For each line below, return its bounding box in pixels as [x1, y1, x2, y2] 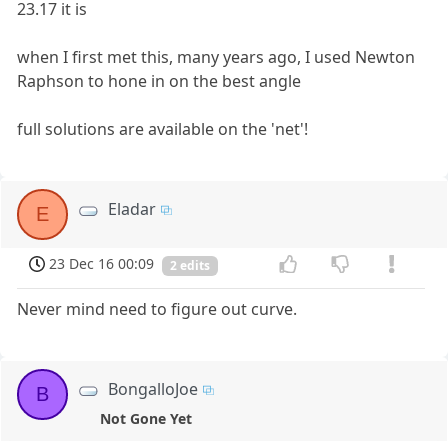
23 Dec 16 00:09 [49, 254, 155, 274]
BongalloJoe [108, 377, 199, 400]
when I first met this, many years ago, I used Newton [17, 46, 416, 69]
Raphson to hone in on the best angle [17, 70, 302, 93]
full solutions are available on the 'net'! [17, 118, 309, 141]
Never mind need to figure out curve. [17, 297, 298, 320]
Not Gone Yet [99, 408, 192, 428]
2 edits [170, 256, 210, 274]
